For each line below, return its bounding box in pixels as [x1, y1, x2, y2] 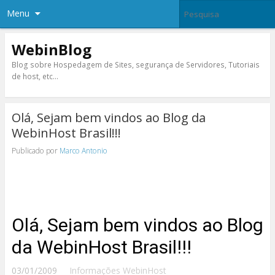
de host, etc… [11, 71, 58, 82]
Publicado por [11, 145, 60, 156]
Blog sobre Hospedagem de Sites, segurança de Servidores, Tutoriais [11, 59, 260, 70]
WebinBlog [11, 39, 91, 60]
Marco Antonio [59, 145, 107, 156]
